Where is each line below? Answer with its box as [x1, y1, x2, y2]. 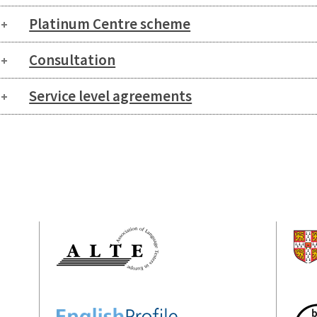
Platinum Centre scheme [29, 14, 191, 34]
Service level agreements [29, 86, 192, 106]
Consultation [29, 50, 116, 70]
